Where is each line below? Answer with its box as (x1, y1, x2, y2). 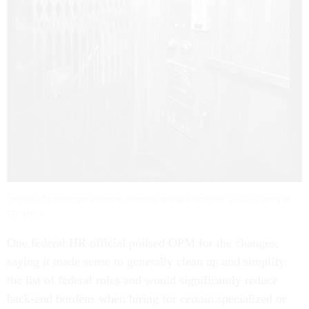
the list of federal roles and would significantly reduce (7, 272, 278, 287)
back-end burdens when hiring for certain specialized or (7, 291, 286, 306)
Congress (7, 208, 44, 218)
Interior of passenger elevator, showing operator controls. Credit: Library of (7, 194, 290, 204)
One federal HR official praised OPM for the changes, (7, 235, 279, 250)
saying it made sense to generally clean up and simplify (7, 254, 285, 268)
